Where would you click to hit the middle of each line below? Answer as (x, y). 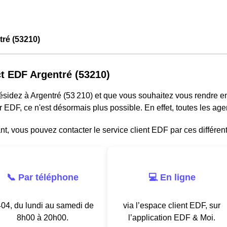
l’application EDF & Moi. (172, 217)
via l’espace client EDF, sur (172, 205)
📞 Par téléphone (43, 177)
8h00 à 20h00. (43, 217)
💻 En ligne (172, 177)
